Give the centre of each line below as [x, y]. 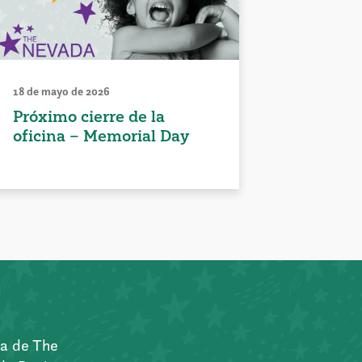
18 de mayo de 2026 [62, 92]
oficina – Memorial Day [101, 136]
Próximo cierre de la [89, 117]
